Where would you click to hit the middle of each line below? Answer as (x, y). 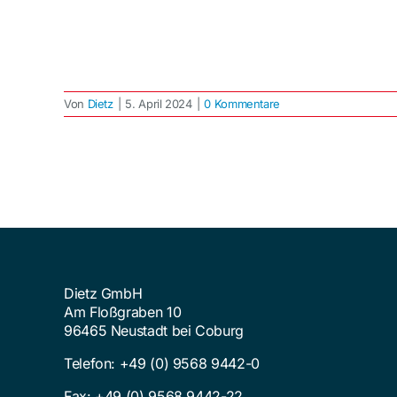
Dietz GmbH (103, 293)
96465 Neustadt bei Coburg (153, 330)
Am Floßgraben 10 (122, 311)
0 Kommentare (242, 103)
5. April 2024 (159, 103)
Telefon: (91, 363)
